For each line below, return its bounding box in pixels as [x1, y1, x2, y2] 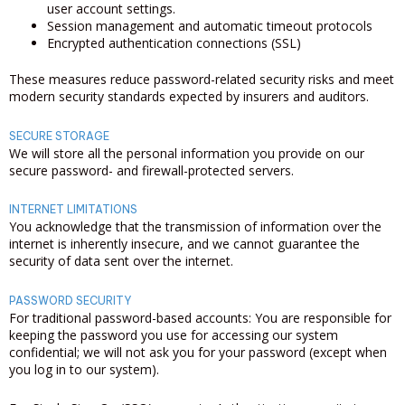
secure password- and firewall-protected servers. [9, 161, 294, 179]
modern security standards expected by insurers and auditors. [9, 88, 369, 105]
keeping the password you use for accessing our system [9, 325, 338, 344]
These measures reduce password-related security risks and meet [9, 71, 394, 88]
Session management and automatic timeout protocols [47, 17, 372, 34]
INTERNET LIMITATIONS [9, 202, 137, 216]
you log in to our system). [9, 360, 159, 378]
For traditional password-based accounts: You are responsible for [9, 308, 391, 326]
